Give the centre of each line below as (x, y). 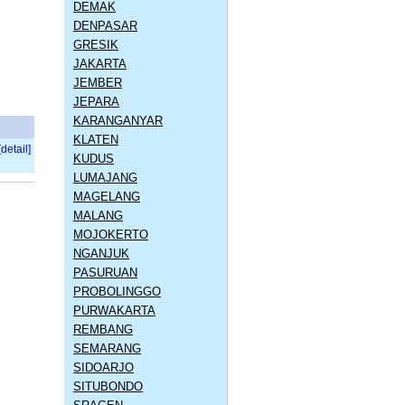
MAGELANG (107, 196)
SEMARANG (107, 348)
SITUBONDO (108, 386)
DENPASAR (105, 25)
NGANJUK (101, 253)
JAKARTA (100, 63)
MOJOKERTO (111, 234)
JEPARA (96, 101)
